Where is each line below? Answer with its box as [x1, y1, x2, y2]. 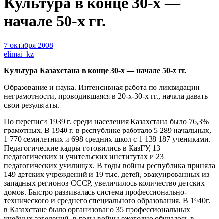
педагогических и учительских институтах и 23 [4, 152, 164, 161]
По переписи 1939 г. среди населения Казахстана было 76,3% [4, 117, 209, 126]
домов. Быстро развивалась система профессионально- [4, 187, 187, 196]
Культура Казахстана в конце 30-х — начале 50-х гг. [4, 66, 186, 75]
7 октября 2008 [4, 41, 53, 49]
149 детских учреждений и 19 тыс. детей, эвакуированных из [4, 170, 209, 178]
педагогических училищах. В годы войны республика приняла [4, 161, 215, 170]
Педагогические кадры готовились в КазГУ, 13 [4, 143, 160, 152]
